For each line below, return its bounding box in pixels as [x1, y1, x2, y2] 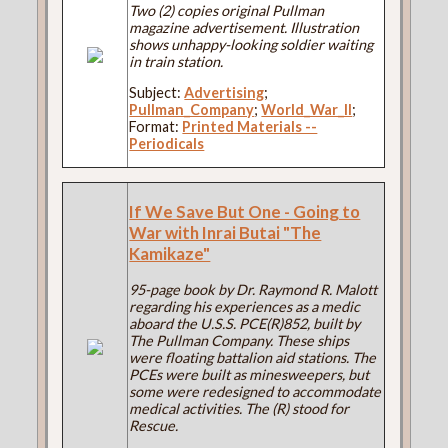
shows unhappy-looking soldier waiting [129, 35, 374, 53]
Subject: [129, 84, 185, 102]
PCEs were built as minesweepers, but [129, 366, 370, 384]
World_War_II [261, 101, 353, 119]
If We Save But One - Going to [129, 201, 361, 223]
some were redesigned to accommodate [129, 383, 382, 401]
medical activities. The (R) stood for [129, 400, 350, 418]
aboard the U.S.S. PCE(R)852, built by [129, 315, 361, 333]
